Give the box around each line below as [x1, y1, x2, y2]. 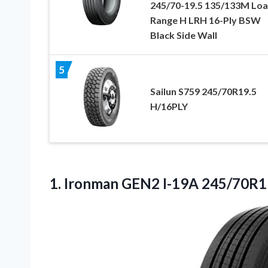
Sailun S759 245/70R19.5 [150, 86, 257, 98]
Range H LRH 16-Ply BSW [150, 14, 261, 26]
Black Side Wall [150, 29, 217, 41]
